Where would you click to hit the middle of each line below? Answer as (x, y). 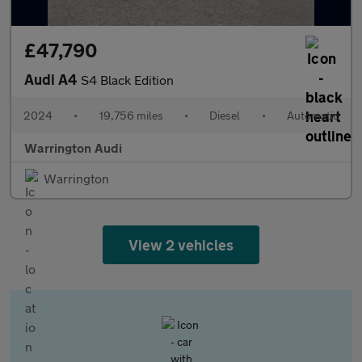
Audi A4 (53, 79)
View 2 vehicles (181, 245)
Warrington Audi (73, 147)
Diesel (225, 115)
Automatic (312, 115)
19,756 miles (131, 115)
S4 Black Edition (127, 80)
